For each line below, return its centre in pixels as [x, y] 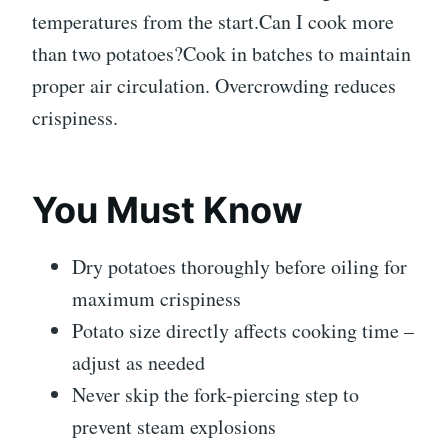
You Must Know [167, 210]
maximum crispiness [156, 299]
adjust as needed [138, 363]
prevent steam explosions [174, 427]
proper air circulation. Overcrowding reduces [214, 86]
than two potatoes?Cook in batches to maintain [221, 54]
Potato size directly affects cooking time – [243, 331]
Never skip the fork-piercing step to [215, 395]
